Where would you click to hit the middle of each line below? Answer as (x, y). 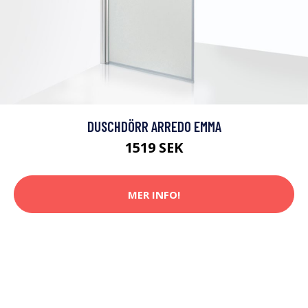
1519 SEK (154, 148)
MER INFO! (154, 194)
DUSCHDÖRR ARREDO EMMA (154, 126)
